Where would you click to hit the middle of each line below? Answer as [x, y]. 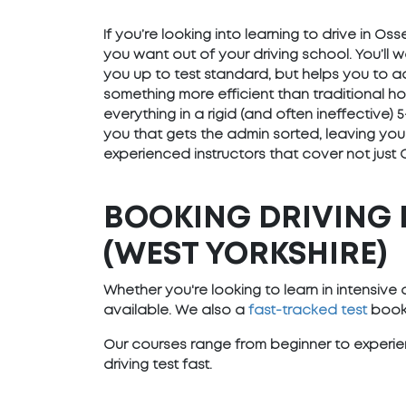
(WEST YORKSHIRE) [245, 255]
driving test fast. [158, 365]
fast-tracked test [308, 311]
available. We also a [176, 311]
